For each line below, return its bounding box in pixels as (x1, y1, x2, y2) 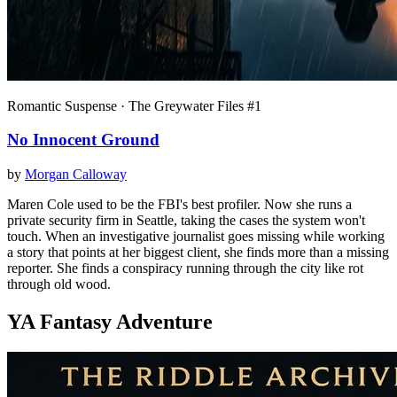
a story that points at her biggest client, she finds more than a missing (7, 245, 389, 260)
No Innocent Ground (7, 130, 160, 150)
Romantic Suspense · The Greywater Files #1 (7, 97, 261, 113)
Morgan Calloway (25, 167, 127, 182)
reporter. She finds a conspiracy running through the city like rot (7, 261, 363, 276)
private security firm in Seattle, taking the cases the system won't (7, 213, 365, 228)
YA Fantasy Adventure (7, 309, 213, 333)
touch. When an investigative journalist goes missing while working (7, 229, 385, 244)
